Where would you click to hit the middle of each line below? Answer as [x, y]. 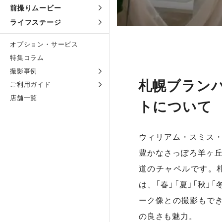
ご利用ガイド [30, 84]
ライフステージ [36, 22]
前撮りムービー [36, 8]
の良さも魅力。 [168, 216]
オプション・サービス [44, 44]
